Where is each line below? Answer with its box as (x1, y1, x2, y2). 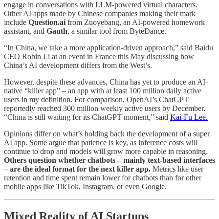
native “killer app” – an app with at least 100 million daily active (4, 87, 201, 95)
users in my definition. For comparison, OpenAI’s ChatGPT (4, 95, 189, 104)
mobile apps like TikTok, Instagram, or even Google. (4, 182, 167, 191)
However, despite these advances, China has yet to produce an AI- (4, 78, 208, 87)
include (4, 18, 28, 27)
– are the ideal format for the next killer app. (4, 165, 151, 174)
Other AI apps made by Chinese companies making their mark (4, 9, 196, 18)
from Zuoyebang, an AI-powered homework (66, 18, 205, 27)
